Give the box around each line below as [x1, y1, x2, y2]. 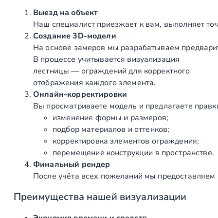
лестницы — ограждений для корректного [33, 65, 190, 76]
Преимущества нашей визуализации [14, 190, 187, 203]
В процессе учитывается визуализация [33, 54, 180, 65]
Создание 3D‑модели [33, 30, 116, 41]
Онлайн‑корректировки [33, 89, 127, 100]
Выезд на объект [33, 7, 98, 18]
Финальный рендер [33, 159, 110, 170]
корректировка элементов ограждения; [53, 135, 200, 146]
